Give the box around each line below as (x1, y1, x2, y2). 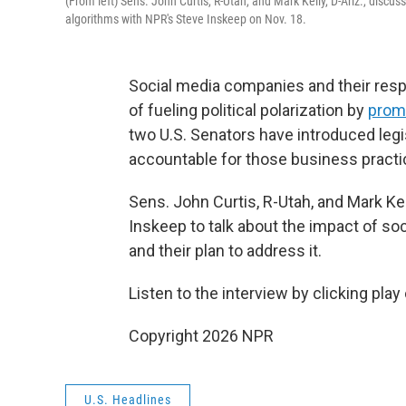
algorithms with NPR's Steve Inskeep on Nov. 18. (65, 12, 306, 27)
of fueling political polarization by (129, 101, 368, 121)
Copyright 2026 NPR (129, 326, 274, 346)
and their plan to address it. (129, 241, 322, 261)
